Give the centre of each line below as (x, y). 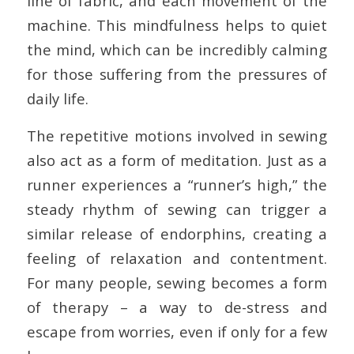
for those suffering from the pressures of (177, 74)
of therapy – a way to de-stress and (177, 307)
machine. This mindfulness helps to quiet (177, 25)
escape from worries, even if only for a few (177, 331)
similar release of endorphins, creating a (177, 233)
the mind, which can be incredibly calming (177, 50)
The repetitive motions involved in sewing (177, 135)
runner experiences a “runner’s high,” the (177, 184)
